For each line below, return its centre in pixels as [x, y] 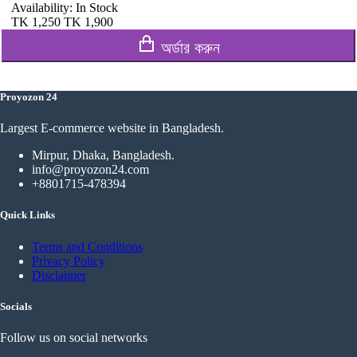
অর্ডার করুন [190, 47]
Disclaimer [59, 275]
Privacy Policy [69, 261]
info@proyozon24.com [90, 170]
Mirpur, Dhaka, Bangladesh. [103, 155]
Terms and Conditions [87, 246]
